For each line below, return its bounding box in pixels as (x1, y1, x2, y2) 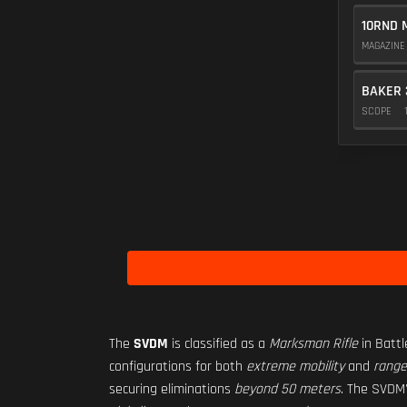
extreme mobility (246, 357, 344, 376)
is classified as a (168, 334, 269, 353)
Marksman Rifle (269, 334, 358, 353)
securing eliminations (109, 380, 234, 399)
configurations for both (109, 357, 246, 376)
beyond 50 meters (234, 380, 341, 399)
